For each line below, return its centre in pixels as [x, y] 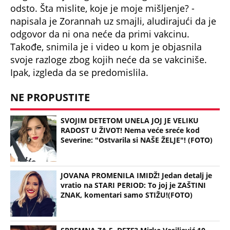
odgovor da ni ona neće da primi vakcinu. [100, 34]
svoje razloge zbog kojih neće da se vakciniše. [109, 59]
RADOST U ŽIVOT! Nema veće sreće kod [130, 130]
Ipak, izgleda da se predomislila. [79, 72]
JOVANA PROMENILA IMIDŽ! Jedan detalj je [136, 176]
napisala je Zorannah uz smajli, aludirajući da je [113, 21]
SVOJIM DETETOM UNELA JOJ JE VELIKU [130, 121]
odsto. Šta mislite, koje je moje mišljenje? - [102, 8]
